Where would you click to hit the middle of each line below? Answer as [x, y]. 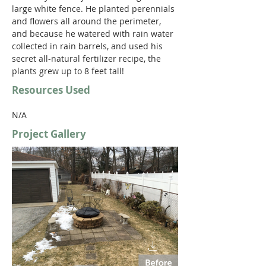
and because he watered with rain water [94, 34]
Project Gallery [49, 134]
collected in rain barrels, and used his [88, 46]
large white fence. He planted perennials [94, 9]
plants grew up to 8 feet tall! [68, 71]
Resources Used [52, 90]
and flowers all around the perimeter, [88, 21]
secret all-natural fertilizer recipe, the [88, 58]
